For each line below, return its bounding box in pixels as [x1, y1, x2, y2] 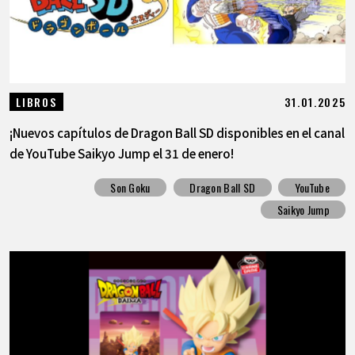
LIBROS [16, 93, 57, 110]
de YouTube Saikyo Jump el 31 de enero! [9, 143, 234, 162]
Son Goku [110, 178, 151, 196]
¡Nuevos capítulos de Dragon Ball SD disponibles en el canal [9, 123, 345, 141]
